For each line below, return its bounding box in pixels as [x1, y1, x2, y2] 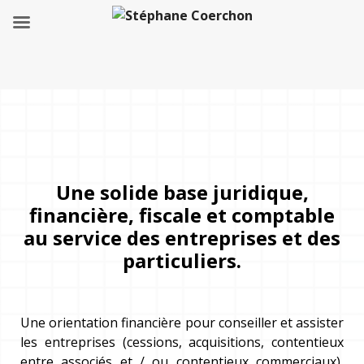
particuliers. [123, 247, 241, 274]
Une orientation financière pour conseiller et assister [20, 314, 344, 331]
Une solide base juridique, [55, 179, 309, 206]
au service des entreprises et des [24, 224, 340, 251]
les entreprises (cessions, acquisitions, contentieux [20, 333, 344, 351]
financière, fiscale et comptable [29, 201, 335, 228]
